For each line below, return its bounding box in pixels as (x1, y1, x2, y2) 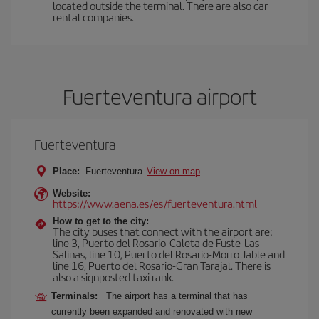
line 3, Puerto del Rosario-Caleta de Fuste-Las (53, 235, 259, 250)
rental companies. (53, 9, 134, 24)
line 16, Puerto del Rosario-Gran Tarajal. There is (53, 258, 271, 273)
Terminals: (51, 291, 103, 301)
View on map (147, 166, 200, 177)
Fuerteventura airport (62, 81, 257, 111)
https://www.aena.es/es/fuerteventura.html (53, 196, 257, 211)
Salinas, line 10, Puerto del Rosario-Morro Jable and (53, 246, 285, 261)
